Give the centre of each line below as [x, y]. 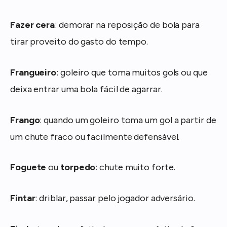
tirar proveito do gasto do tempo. [79, 42]
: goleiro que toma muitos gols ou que [132, 72]
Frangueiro [33, 72]
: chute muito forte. [135, 167]
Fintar [23, 198]
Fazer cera [33, 25]
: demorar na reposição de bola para [127, 25]
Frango [25, 120]
